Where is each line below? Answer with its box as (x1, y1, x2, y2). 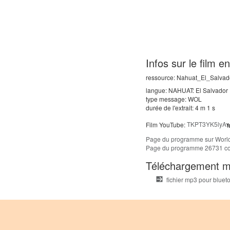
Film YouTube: (146, 120, 187, 129)
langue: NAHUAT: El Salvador (146, 86, 228, 94)
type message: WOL (146, 94, 202, 103)
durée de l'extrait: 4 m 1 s (146, 103, 216, 112)
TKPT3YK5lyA (187, 120, 227, 129)
